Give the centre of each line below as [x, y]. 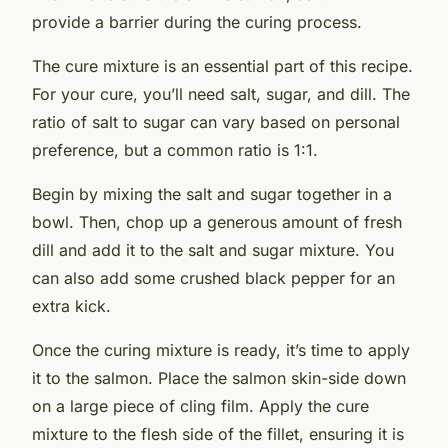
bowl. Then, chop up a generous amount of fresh [217, 221]
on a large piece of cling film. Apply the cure [200, 405]
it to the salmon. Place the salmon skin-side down [219, 377]
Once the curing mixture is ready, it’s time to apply [221, 349]
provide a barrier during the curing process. [197, 21]
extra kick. [71, 305]
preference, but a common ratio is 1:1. [175, 149]
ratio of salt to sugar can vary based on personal [216, 121]
